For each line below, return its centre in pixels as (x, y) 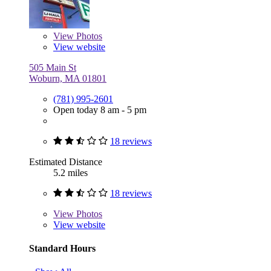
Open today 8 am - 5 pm (100, 109)
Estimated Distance (66, 162)
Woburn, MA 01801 (68, 78)
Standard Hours (62, 248)
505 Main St (53, 67)
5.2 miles (70, 172)
